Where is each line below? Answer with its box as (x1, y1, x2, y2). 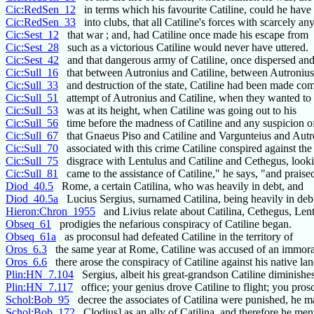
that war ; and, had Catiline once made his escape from (59, 29, 308, 41)
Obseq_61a (6, 231, 56, 243)
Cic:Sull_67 (6, 130, 58, 142)
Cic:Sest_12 (6, 29, 59, 41)
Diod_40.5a (6, 193, 58, 205)
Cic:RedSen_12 (6, 4, 76, 16)
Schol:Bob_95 (6, 294, 69, 306)
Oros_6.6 (6, 256, 47, 268)
